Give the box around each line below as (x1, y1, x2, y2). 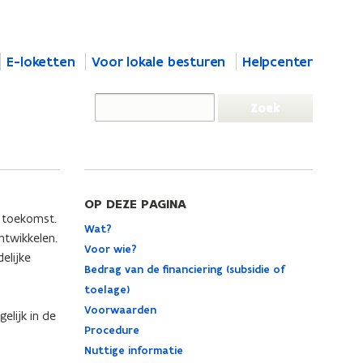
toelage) (83, 283, 130, 297)
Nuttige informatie (83, 344, 183, 357)
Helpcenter (242, 53, 313, 70)
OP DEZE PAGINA (83, 196, 186, 212)
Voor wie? (83, 242, 137, 256)
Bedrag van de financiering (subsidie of (83, 263, 284, 276)
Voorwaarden (83, 303, 156, 317)
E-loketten (6, 53, 75, 70)
